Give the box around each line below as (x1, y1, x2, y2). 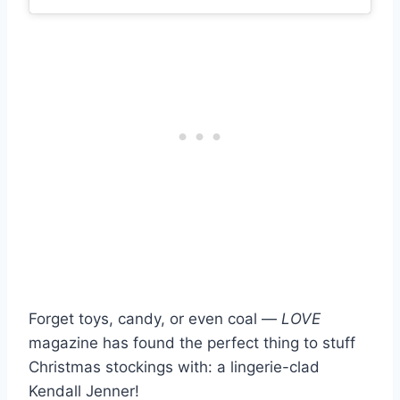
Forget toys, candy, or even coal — (29, 309, 281, 328)
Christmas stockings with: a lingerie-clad (29, 357, 320, 376)
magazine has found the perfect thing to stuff (29, 333, 355, 352)
